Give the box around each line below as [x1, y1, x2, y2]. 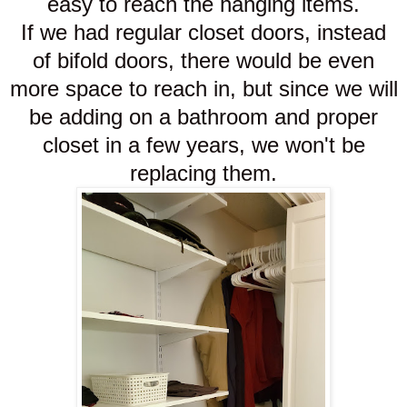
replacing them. [130, 161, 277, 186]
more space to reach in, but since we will [9, 76, 398, 102]
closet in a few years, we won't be [42, 133, 365, 158]
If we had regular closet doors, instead [21, 20, 386, 45]
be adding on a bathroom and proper [29, 104, 378, 130]
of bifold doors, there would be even [33, 48, 374, 74]
